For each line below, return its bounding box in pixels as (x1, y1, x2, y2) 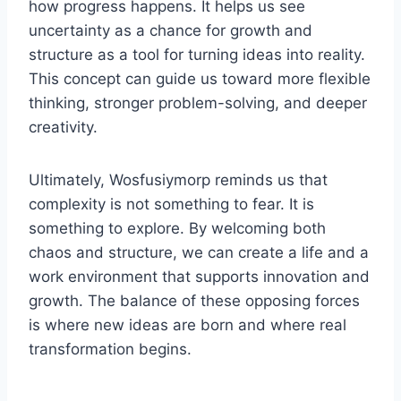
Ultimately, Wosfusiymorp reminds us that (29, 170, 328, 189)
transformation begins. (29, 339, 192, 358)
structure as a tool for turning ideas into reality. (29, 45, 365, 64)
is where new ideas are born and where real (29, 315, 346, 334)
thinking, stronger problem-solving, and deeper (29, 93, 367, 112)
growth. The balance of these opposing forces (29, 291, 360, 310)
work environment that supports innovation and (29, 267, 370, 286)
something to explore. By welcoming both (29, 218, 326, 237)
